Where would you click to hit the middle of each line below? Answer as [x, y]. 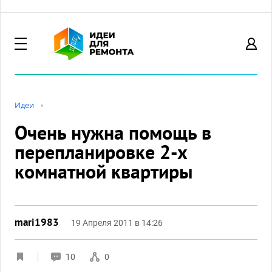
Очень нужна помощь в [113, 132]
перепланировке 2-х [101, 152]
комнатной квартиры [104, 171]
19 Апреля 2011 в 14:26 [117, 223]
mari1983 [37, 222]
